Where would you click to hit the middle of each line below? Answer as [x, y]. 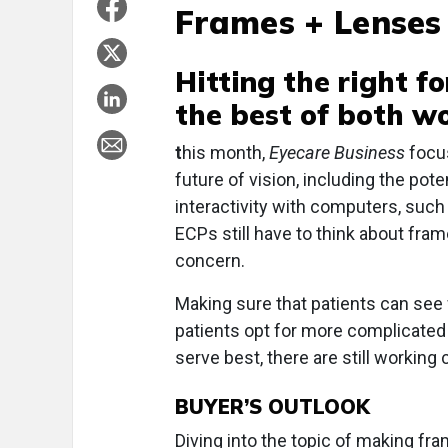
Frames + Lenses [308, 22]
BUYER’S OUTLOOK [272, 406]
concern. [210, 260]
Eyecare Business [337, 152]
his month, [225, 152]
